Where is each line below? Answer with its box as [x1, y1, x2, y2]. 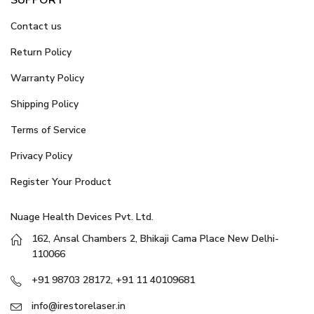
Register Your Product [11, 175, 111, 189]
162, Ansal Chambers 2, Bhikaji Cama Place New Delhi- [32, 232, 279, 246]
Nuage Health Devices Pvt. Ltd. [11, 210, 153, 224]
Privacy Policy [11, 149, 72, 163]
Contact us [11, 19, 62, 33]
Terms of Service [11, 123, 86, 137]
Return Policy [11, 45, 71, 59]
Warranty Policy [11, 71, 84, 85]
